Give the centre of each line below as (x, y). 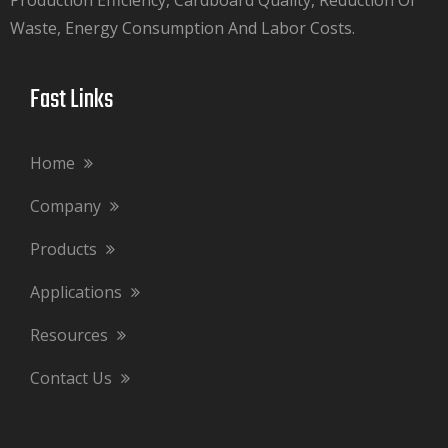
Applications (78, 291)
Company (67, 205)
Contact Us (73, 377)
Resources (71, 334)
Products (65, 248)
